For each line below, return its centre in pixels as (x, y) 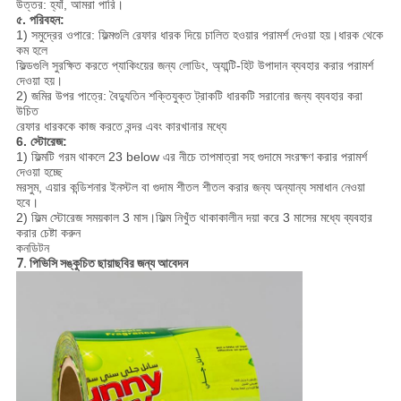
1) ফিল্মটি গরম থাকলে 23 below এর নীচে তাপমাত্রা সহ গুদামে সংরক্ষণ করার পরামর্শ (191, 157)
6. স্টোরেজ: (41, 142)
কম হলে (31, 51)
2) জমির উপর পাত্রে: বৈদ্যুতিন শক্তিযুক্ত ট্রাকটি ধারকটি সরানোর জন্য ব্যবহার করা (189, 96)
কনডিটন (32, 248)
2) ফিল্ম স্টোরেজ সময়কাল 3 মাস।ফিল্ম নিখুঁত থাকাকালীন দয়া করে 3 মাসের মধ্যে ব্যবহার (194, 218)
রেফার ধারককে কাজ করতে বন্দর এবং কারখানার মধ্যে (121, 127)
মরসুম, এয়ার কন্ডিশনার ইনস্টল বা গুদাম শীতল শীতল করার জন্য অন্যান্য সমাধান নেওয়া (190, 188)
